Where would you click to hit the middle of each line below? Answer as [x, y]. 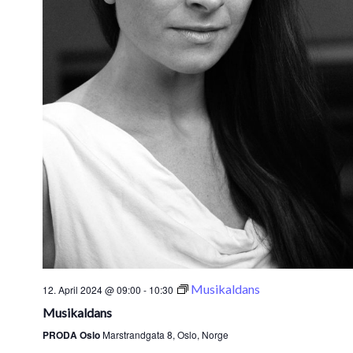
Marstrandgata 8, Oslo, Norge [165, 334]
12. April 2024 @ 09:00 [92, 290]
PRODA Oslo [72, 335]
